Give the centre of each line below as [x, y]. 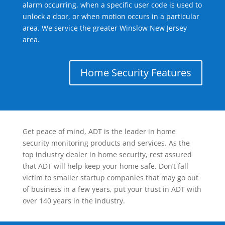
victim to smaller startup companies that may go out [110, 178]
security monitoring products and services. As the [106, 143]
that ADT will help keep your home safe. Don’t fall [105, 166]
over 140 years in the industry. [74, 201]
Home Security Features [136, 73]
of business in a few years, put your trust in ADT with [112, 189]
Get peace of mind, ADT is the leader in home [99, 132]
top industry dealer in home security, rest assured [107, 155]
